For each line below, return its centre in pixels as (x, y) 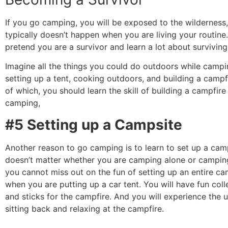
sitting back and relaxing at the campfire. (84, 208)
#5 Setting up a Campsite (94, 124)
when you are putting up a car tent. (74, 184)
